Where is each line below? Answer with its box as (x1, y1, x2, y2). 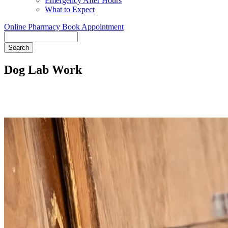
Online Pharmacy (4, 22, 62, 31)
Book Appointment (62, 22, 124, 31)
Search (4, 32, 26, 40)
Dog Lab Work (4, 63, 82, 76)
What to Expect (45, 5, 95, 14)
